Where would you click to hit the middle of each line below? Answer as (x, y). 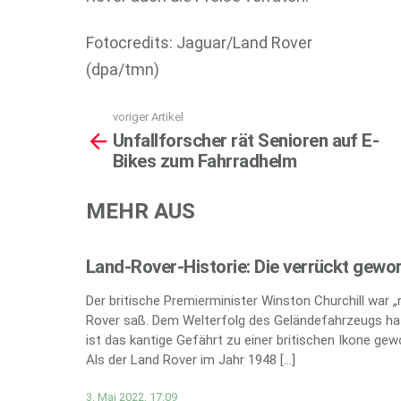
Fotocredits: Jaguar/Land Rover (199, 43)
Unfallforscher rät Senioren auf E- (246, 140)
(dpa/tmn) (123, 69)
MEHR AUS (141, 210)
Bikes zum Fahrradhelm (205, 161)
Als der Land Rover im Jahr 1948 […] (191, 360)
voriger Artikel (148, 117)
